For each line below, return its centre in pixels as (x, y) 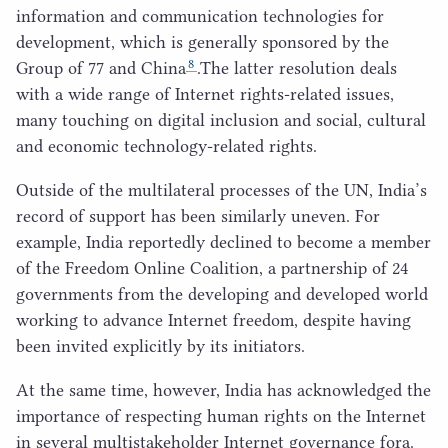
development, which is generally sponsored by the (202, 42)
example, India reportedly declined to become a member (223, 242)
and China (145, 68)
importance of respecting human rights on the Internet (221, 416)
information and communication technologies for (200, 16)
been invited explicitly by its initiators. (160, 346)
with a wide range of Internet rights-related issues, (205, 94)
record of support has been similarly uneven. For (198, 216)
